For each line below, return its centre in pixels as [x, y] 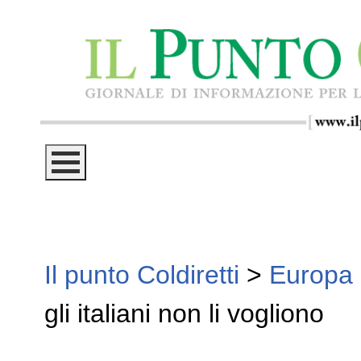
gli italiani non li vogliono [184, 314]
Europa [311, 275]
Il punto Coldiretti [142, 275]
